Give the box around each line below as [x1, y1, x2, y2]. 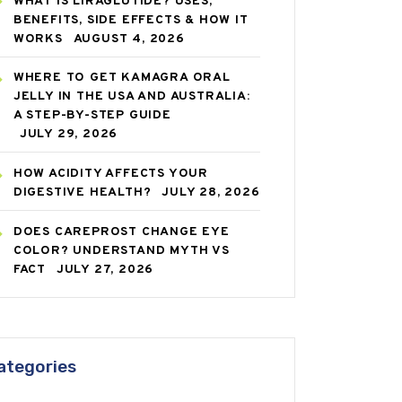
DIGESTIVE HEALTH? [13, 184, 152, 200]
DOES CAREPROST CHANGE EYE [13, 223, 230, 240]
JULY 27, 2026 [56, 261, 154, 277]
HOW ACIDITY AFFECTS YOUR [13, 165, 208, 181]
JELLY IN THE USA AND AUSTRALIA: [13, 89, 250, 105]
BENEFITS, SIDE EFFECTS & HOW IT [13, 12, 249, 28]
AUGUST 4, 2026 [73, 31, 185, 47]
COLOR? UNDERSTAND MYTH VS [13, 242, 230, 258]
